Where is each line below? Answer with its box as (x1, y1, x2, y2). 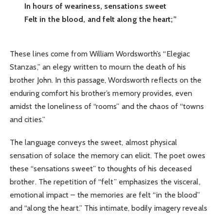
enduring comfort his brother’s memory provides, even (10, 89, 193, 98)
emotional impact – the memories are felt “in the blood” (10, 190, 200, 200)
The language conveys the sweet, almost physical (10, 137, 177, 147)
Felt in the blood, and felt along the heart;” (24, 15, 177, 24)
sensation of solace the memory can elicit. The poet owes (10, 150, 206, 160)
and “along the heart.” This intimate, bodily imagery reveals (10, 203, 207, 213)
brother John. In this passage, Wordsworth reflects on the (10, 75, 202, 85)
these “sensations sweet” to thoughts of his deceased (10, 163, 192, 173)
